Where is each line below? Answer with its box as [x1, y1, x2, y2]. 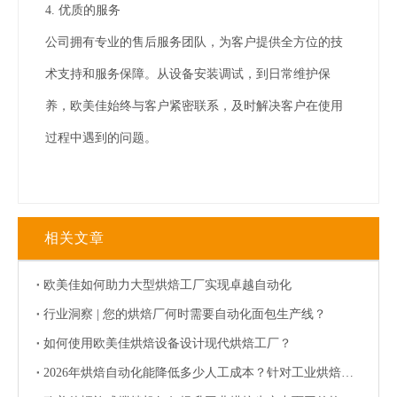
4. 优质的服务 [45, 4, 135, 17]
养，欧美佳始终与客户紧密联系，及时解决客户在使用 [45, 99, 343, 113]
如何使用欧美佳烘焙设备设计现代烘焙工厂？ [43, 337, 292, 350]
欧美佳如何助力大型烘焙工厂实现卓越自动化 [43, 278, 292, 292]
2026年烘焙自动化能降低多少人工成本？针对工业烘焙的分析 [341, 366, 354, 379]
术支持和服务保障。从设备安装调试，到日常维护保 [45, 67, 331, 81]
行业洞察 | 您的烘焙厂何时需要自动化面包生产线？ [43, 307, 326, 321]
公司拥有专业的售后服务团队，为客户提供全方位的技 [45, 35, 343, 49]
